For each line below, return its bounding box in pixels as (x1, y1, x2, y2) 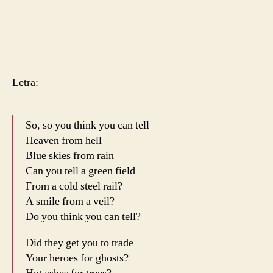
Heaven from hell (26, 133, 102, 147)
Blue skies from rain (26, 148, 114, 163)
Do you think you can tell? (26, 209, 141, 224)
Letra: (12, 75, 38, 90)
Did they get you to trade (26, 235, 133, 250)
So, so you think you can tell (26, 118, 149, 132)
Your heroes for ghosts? (26, 250, 129, 265)
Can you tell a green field (26, 163, 135, 178)
